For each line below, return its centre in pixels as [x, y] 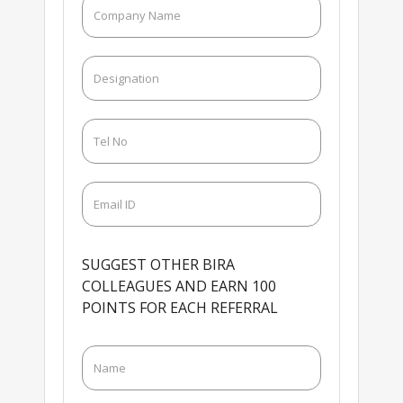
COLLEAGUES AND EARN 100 [179, 286]
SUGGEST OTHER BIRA [158, 264]
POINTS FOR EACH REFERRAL [179, 307]
